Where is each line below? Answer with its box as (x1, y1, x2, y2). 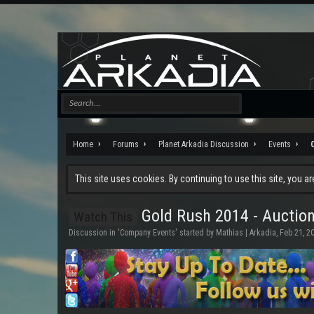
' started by (175, 228, 216, 238)
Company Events (120, 228, 175, 238)
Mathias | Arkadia (216, 228, 276, 238)
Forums (113, 139, 139, 149)
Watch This (74, 209, 132, 225)
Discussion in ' (69, 228, 120, 238)
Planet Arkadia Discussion (158, 139, 249, 149)
